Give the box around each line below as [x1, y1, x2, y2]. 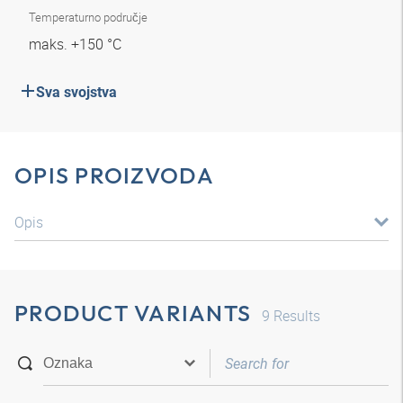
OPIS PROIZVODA [14, 161, 215, 190]
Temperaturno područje [29, 9, 148, 25]
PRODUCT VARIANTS [14, 299, 251, 327]
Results [270, 306, 320, 326]
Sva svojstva [36, 84, 117, 101]
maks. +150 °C [29, 34, 125, 54]
